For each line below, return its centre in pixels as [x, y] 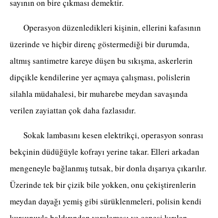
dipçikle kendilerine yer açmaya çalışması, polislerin [100, 77]
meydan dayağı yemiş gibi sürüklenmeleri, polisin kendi [106, 201]
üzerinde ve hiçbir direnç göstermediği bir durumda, [100, 44]
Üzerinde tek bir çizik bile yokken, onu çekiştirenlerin [103, 185]
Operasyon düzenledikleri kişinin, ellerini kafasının [105, 28]
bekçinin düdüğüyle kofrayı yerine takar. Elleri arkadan [105, 152]
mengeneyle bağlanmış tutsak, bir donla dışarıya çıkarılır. [108, 168]
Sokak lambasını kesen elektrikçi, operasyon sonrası [107, 135]
